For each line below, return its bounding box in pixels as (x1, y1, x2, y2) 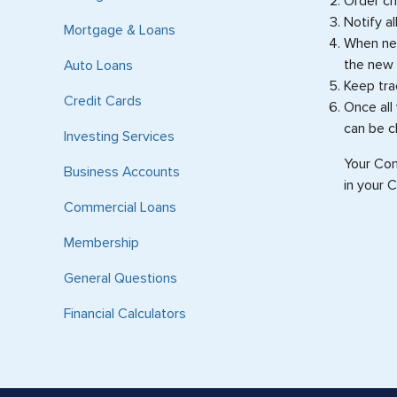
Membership (64, 233, 139, 252)
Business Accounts (64, 162, 180, 181)
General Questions (64, 269, 177, 287)
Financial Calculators (64, 304, 186, 323)
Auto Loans (64, 56, 133, 74)
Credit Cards (64, 91, 142, 110)
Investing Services (64, 127, 175, 145)
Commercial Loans (64, 198, 176, 216)
